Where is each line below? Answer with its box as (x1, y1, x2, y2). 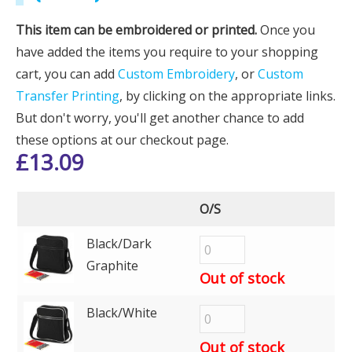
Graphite (86, 257, 138, 274)
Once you (257, 21, 315, 38)
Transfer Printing (16, 87, 119, 104)
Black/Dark (86, 235, 152, 252)
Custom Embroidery (118, 65, 235, 82)
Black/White (86, 304, 157, 321)
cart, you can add (16, 65, 118, 82)
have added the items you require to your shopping (16, 43, 318, 60)
